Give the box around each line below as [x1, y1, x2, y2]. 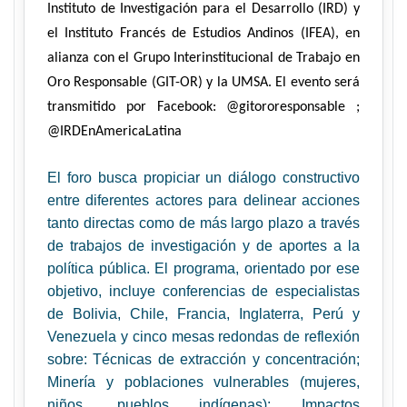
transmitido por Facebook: [47, 100, 227, 114]
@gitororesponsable [226, 100, 356, 114]
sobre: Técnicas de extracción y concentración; [47, 352, 360, 367]
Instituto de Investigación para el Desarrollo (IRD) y [47, 2, 360, 16]
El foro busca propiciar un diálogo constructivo [47, 170, 360, 185]
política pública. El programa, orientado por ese [47, 261, 360, 276]
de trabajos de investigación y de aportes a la [47, 238, 360, 253]
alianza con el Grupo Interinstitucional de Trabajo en [47, 51, 360, 65]
